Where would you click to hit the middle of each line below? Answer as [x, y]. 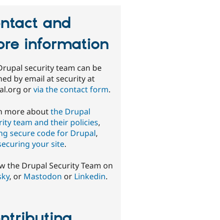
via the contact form [71, 90]
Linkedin [90, 176]
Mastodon [43, 176]
